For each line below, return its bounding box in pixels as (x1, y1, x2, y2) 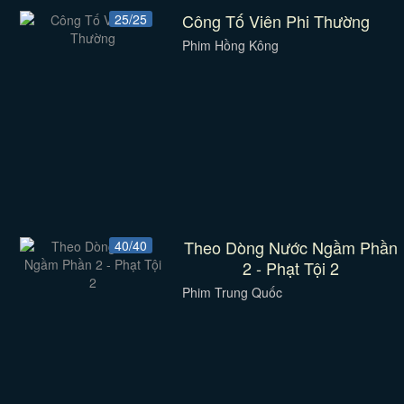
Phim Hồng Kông (181, 36, 279, 54)
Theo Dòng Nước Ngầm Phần (184, 235, 399, 259)
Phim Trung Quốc (181, 283, 282, 301)
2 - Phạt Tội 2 (243, 256, 340, 280)
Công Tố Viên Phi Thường (182, 9, 371, 32)
